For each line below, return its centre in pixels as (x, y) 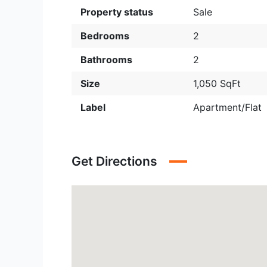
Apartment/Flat (227, 107)
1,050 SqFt (217, 83)
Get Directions (114, 161)
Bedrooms (105, 36)
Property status (117, 12)
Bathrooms (106, 60)
